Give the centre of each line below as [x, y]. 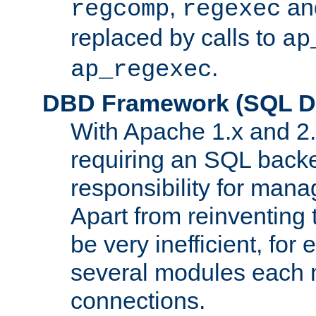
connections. [138, 300]
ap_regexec [141, 69]
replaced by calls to [176, 37]
